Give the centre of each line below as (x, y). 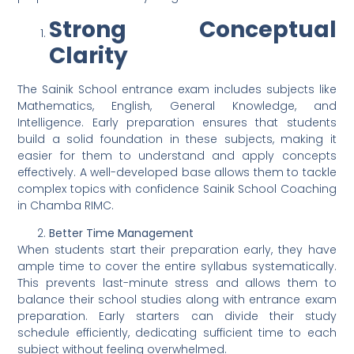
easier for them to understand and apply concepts (177, 155)
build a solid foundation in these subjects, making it (177, 139)
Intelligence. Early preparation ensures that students (177, 122)
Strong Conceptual (193, 29)
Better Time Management (122, 233)
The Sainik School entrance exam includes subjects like (177, 89)
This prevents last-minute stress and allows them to (177, 283)
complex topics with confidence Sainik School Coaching (177, 188)
